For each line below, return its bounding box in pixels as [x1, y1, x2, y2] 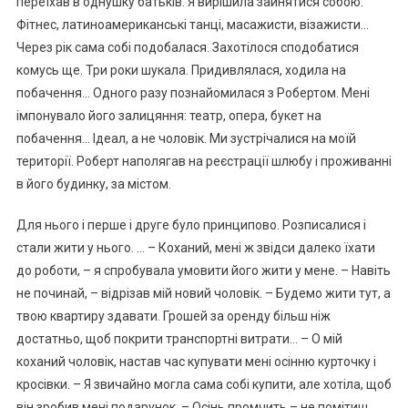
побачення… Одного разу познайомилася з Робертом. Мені [15, 86, 370, 101]
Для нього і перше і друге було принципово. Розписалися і [15, 218, 366, 233]
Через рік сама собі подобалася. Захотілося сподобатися [15, 40, 359, 56]
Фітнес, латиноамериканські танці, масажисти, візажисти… [15, 17, 369, 33]
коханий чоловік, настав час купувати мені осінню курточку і [15, 354, 376, 370]
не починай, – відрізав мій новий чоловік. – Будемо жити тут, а [15, 286, 391, 301]
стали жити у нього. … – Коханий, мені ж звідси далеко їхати [15, 240, 375, 256]
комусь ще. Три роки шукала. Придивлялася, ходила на [15, 63, 346, 78]
